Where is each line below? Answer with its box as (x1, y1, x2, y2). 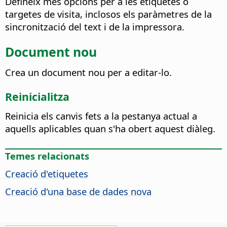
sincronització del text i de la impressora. (5, 20, 184, 33)
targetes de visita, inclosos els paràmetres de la (5, 7, 212, 20)
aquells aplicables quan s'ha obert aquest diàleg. (5, 122, 215, 135)
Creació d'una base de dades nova (5, 184, 152, 198)
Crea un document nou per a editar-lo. (5, 65, 172, 79)
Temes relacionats (5, 149, 89, 162)
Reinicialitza (5, 89, 69, 104)
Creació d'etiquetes (5, 167, 88, 180)
